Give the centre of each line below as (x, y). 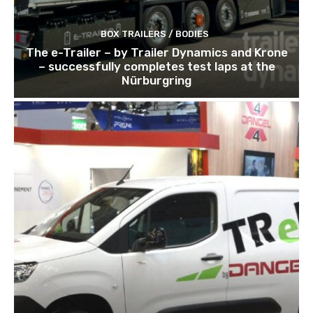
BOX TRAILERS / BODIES (155, 34)
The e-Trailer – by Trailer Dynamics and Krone (156, 52)
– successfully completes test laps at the (156, 66)
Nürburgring (156, 80)
